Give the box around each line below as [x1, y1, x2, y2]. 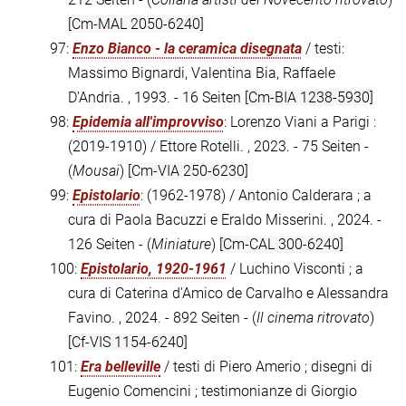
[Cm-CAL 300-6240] [219, 236, 343, 254]
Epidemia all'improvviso [72, 113, 224, 131]
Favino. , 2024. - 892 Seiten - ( [68, 309, 256, 327]
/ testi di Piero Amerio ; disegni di [160, 358, 372, 376]
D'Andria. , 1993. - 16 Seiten [68, 89, 245, 107]
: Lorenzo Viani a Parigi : [224, 113, 376, 131]
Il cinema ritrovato [256, 309, 370, 327]
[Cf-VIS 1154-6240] [68, 333, 188, 352]
